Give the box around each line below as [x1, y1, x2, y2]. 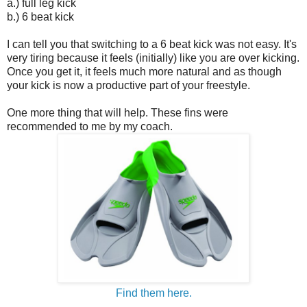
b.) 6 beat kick [7, 10, 74, 23]
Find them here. [115, 286, 192, 299]
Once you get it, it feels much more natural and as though [7, 65, 282, 77]
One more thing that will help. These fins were [7, 106, 228, 119]
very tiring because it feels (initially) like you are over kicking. [7, 51, 299, 64]
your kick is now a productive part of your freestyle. [7, 79, 250, 91]
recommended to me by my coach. [7, 120, 173, 132]
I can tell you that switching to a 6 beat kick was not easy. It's [7, 38, 297, 50]
